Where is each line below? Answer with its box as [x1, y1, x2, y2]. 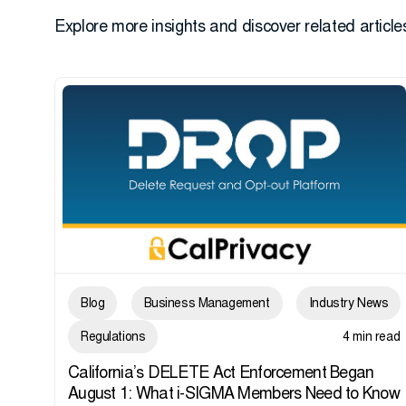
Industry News [308, 297, 389, 311]
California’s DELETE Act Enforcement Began [68, 365, 374, 382]
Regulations [81, 331, 146, 344]
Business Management [143, 297, 270, 311]
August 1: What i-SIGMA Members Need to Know [68, 386, 401, 403]
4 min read [343, 331, 401, 344]
